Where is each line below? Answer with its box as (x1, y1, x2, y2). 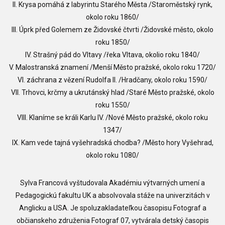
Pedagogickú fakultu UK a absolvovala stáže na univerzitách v (15, 191, 210, 199)
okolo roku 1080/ (86, 151, 139, 159)
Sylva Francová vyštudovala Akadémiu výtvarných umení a (20, 178, 205, 187)
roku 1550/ (95, 100, 130, 109)
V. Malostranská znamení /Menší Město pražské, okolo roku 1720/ (9, 63, 216, 71)
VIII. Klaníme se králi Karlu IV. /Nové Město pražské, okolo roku (17, 113, 208, 122)
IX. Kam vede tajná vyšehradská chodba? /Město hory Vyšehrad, (12, 138, 213, 147)
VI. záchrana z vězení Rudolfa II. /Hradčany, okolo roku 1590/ (18, 75, 207, 84)
